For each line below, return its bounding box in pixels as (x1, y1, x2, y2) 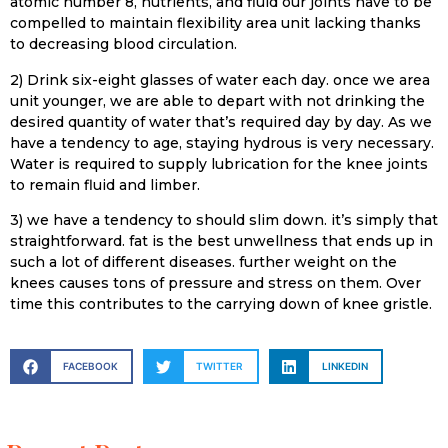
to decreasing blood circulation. (10, 35, 237, 54)
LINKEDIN (321, 360, 368, 373)
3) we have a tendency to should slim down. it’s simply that (10, 210, 438, 229)
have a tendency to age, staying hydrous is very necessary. (10, 133, 434, 152)
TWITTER (196, 360, 244, 373)
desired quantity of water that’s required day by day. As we (10, 112, 432, 131)
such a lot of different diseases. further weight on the (10, 252, 397, 271)
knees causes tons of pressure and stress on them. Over (10, 273, 421, 292)
